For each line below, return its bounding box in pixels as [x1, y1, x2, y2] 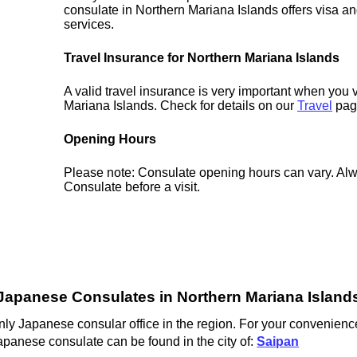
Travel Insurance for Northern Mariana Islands [64, 51, 340, 65]
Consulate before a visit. [64, 180, 201, 194]
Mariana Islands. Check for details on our [64, 99, 298, 113]
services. [64, 18, 115, 32]
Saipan [257, 334, 300, 348]
